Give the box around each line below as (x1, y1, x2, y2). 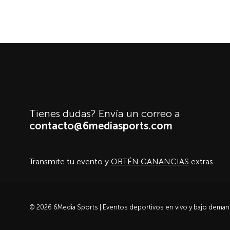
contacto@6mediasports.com (29, 120, 172, 132)
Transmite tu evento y (29, 157, 111, 166)
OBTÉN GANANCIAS (111, 157, 189, 166)
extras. (189, 157, 215, 166)
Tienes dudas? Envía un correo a (29, 107, 180, 120)
